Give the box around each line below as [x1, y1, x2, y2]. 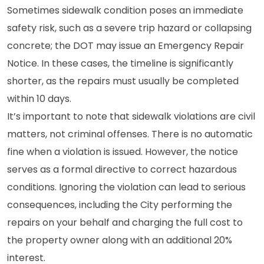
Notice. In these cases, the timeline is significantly [7, 57, 233, 70]
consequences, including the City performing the [7, 198, 232, 212]
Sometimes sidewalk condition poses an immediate [7, 4, 243, 17]
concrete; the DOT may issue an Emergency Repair [7, 39, 244, 52]
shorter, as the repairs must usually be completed [7, 74, 239, 88]
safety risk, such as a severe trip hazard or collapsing [7, 21, 252, 35]
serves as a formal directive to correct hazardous [7, 163, 237, 176]
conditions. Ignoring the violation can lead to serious [7, 180, 246, 194]
